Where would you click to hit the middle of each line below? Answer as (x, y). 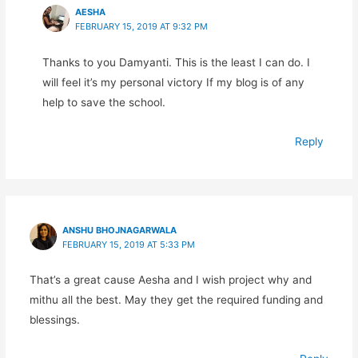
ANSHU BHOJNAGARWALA (119, 230)
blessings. (54, 320)
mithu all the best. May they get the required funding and (176, 300)
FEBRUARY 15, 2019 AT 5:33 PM (128, 244)
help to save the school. (103, 102)
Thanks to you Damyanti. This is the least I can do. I (176, 62)
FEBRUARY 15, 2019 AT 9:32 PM (141, 27)
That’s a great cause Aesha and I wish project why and (170, 280)
